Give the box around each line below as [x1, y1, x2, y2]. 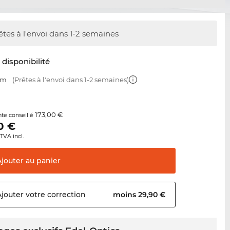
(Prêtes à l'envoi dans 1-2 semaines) [11, 75, 129, 84]
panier [34, 156, 61, 166]
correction [45, 190, 86, 200]
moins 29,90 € [113, 190, 168, 200]
